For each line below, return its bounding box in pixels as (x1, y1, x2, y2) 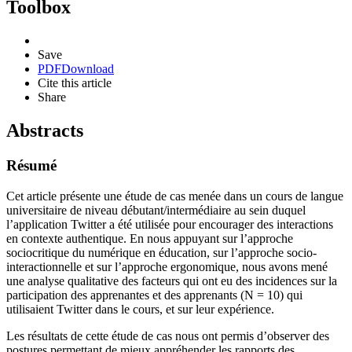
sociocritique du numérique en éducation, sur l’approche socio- (6, 245, 317, 259)
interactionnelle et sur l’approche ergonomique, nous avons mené (6, 259, 328, 273)
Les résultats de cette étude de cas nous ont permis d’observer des (6, 328, 329, 343)
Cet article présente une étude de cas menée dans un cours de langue (6, 189, 343, 203)
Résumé (6, 156, 57, 174)
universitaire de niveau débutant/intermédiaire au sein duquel (6, 203, 306, 217)
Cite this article (38, 76, 112, 90)
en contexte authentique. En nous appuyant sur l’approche (6, 231, 293, 245)
